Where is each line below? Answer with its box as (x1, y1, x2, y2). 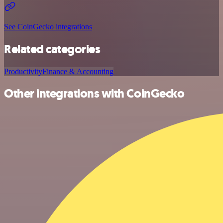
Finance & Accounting (42, 67, 113, 76)
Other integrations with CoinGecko (4, 86, 185, 102)
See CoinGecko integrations (4, 22, 92, 31)
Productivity (4, 67, 42, 76)
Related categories (4, 41, 101, 57)
